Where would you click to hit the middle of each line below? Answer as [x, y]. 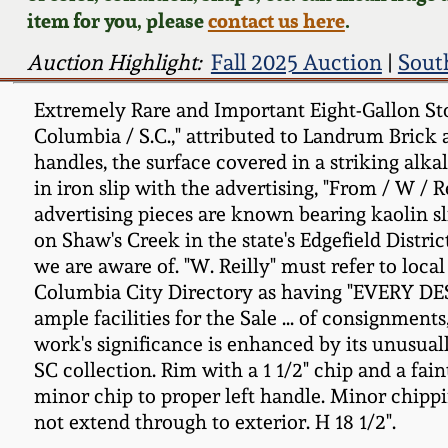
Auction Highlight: [113, 62]
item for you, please [117, 20]
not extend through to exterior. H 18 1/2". [214, 422]
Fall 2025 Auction [296, 62]
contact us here [276, 20]
